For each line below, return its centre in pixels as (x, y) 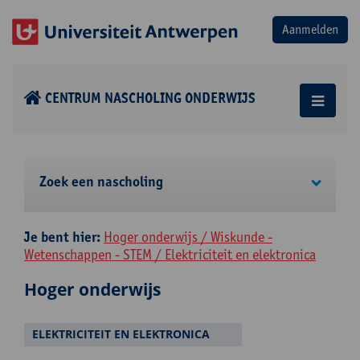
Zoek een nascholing (101, 182)
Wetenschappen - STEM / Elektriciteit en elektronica (170, 254)
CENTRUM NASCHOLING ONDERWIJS (150, 98)
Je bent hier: (62, 237)
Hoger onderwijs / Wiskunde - (188, 237)
